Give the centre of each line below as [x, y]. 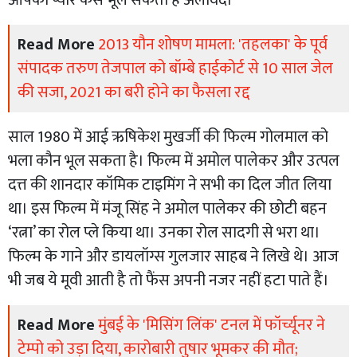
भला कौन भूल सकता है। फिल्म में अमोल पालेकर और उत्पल [174, 161]
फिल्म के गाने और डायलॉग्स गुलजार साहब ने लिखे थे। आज [173, 256]
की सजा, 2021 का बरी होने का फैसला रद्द [134, 92]
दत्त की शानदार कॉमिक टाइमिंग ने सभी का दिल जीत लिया [170, 184]
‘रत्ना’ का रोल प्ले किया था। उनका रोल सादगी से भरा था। [164, 232]
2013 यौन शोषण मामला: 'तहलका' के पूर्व [213, 44]
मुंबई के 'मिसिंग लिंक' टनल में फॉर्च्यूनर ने [212, 325]
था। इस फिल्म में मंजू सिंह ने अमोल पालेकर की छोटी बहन [167, 208]
